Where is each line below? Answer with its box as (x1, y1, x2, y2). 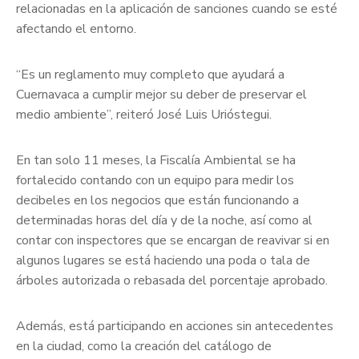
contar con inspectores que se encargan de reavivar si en (16, 232, 329, 250)
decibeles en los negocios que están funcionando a (16, 192, 299, 210)
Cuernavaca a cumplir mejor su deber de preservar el (16, 86, 307, 104)
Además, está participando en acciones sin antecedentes (16, 317, 333, 336)
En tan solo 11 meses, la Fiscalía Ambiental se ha (16, 151, 296, 170)
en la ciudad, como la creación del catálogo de (16, 337, 272, 356)
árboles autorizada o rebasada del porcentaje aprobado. (16, 272, 328, 290)
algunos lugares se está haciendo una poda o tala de (16, 252, 310, 270)
